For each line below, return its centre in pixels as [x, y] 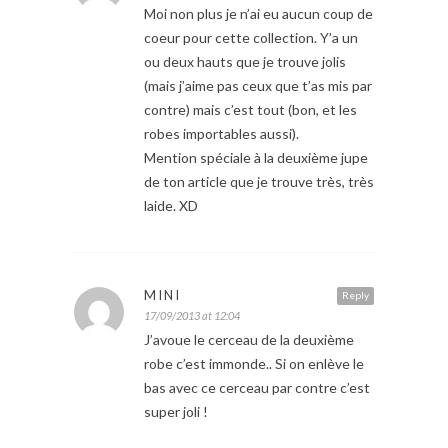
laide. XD [171, 205]
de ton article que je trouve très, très [259, 181]
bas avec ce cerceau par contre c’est [257, 387]
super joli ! [176, 411]
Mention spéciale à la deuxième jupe [256, 157]
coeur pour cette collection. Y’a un [251, 37]
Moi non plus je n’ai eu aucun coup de [258, 13]
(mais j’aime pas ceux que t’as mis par [258, 85]
